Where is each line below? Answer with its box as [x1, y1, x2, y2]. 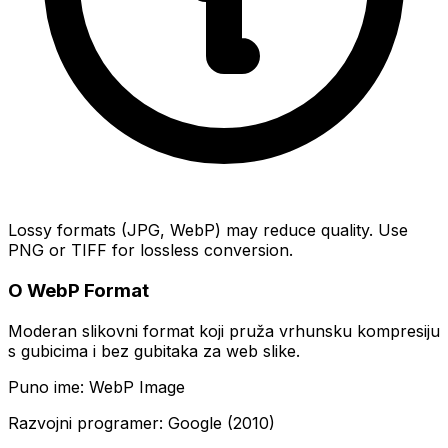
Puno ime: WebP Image [8, 376, 185, 397]
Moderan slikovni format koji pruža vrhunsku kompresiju [8, 320, 440, 341]
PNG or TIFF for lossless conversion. [8, 240, 293, 261]
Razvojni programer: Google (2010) [8, 412, 275, 433]
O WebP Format [8, 279, 149, 303]
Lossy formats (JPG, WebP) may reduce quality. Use [8, 220, 408, 241]
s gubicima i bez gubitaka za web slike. [8, 340, 300, 361]
